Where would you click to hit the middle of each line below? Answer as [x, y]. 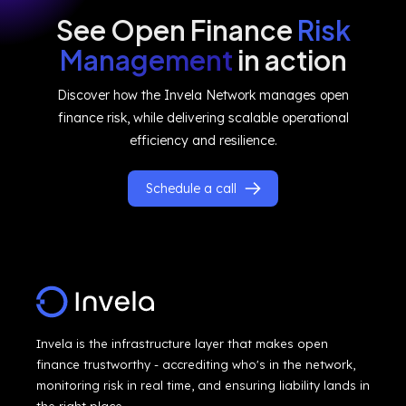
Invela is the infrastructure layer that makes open [182, 343]
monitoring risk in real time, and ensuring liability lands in [203, 385]
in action [290, 59]
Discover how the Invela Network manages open [203, 95]
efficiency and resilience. [203, 140]
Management [146, 59]
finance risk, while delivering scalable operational [203, 117]
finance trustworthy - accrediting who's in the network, [196, 364]
